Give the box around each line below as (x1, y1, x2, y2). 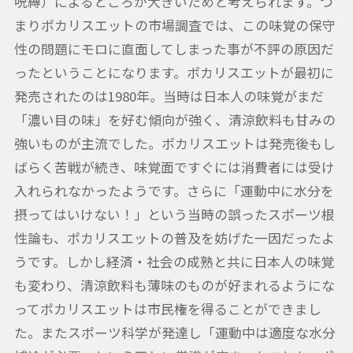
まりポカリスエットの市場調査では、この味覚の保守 (13, 16, 336, 35)
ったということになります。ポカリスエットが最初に (13, 63, 334, 83)
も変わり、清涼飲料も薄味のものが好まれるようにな (13, 276, 335, 295)
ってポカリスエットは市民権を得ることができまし (13, 299, 321, 319)
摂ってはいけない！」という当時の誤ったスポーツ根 (13, 205, 335, 225)
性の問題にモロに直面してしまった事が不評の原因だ (13, 39, 334, 59)
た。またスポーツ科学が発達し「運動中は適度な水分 (13, 323, 336, 343)
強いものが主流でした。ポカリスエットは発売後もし (13, 134, 336, 154)
